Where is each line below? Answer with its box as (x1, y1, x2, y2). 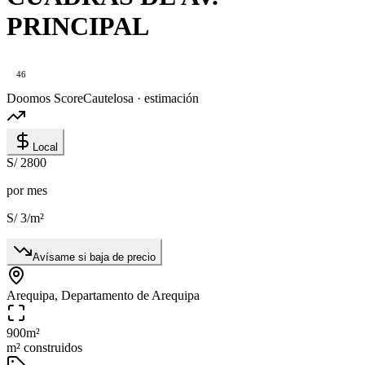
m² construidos (7, 341, 82, 355)
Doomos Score (7, 91, 83, 106)
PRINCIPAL (7, 11, 149, 41)
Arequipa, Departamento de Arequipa (7, 288, 200, 303)
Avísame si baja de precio (33, 251, 156, 264)
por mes (7, 183, 47, 198)
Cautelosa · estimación (83, 91, 199, 106)
